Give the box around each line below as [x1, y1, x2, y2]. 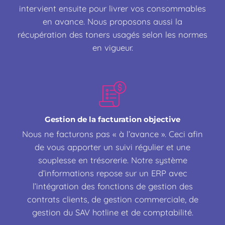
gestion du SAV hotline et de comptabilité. [32, 207, 193, 218]
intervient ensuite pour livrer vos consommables [19, 3, 206, 14]
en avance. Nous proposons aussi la [43, 16, 182, 27]
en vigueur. [92, 42, 133, 53]
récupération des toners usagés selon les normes [18, 29, 207, 40]
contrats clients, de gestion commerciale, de [27, 194, 198, 205]
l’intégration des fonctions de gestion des [32, 181, 193, 192]
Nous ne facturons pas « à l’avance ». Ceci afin [22, 129, 203, 140]
